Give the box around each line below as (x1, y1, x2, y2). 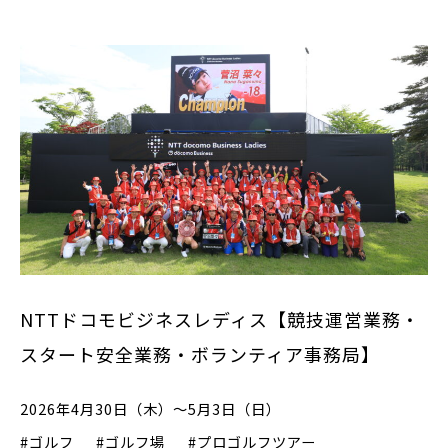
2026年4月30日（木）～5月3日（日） (20, 398, 281, 420)
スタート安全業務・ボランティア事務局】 (20, 340, 380, 367)
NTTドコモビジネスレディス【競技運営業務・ (20, 305, 420, 332)
